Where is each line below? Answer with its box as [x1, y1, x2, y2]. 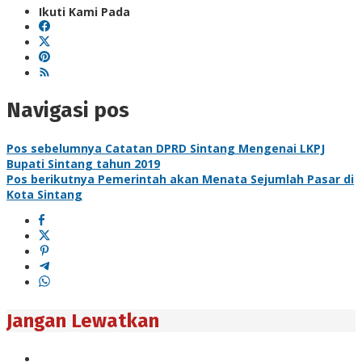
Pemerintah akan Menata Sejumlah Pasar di [95, 170, 354, 187]
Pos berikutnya [6, 170, 95, 187]
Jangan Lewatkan [6, 309, 159, 332]
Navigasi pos [6, 98, 129, 124]
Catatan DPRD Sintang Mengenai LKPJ [102, 140, 325, 156]
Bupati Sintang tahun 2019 [6, 155, 160, 171]
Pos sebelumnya [6, 140, 102, 156]
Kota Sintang [6, 186, 82, 202]
